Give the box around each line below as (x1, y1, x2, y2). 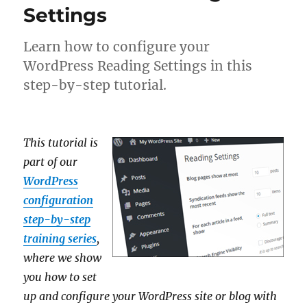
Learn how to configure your (23, 38, 210, 55)
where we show (23, 251, 102, 265)
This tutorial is (23, 136, 99, 149)
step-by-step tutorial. (23, 77, 167, 93)
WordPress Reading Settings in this (23, 58, 253, 74)
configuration (23, 193, 94, 207)
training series (23, 232, 97, 245)
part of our (23, 155, 78, 169)
